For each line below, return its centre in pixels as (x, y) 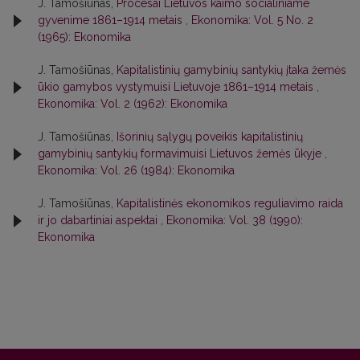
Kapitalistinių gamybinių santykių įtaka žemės (231, 70)
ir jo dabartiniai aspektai (99, 220)
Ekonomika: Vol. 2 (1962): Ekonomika (133, 104)
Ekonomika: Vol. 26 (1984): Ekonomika (136, 170)
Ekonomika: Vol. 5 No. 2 (252, 20)
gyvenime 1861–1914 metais (112, 20)
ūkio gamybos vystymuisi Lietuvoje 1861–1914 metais (177, 87)
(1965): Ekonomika (84, 37)
